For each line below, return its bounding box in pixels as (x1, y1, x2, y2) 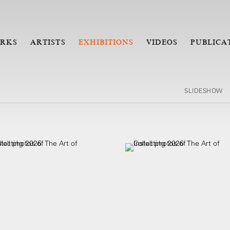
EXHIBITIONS (78, 38, 134, 46)
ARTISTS (30, 38, 66, 46)
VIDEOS (146, 38, 178, 46)
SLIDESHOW (184, 86, 223, 94)
